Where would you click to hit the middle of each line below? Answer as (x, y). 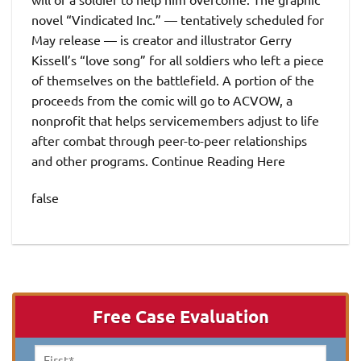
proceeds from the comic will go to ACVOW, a (162, 100)
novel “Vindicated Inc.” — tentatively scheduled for (178, 19)
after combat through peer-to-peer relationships (169, 140)
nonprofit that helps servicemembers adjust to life (175, 120)
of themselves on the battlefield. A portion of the (173, 80)
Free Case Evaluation (180, 316)
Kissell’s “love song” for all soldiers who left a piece (178, 60)
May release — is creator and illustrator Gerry (162, 39)
